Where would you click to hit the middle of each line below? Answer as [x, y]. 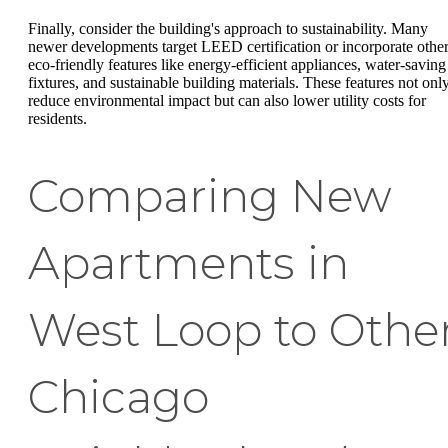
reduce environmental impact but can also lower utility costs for [227, 100]
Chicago [118, 396]
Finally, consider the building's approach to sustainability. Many [228, 28]
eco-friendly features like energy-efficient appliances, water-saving [237, 64]
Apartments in [188, 262]
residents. [57, 118]
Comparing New [210, 195]
